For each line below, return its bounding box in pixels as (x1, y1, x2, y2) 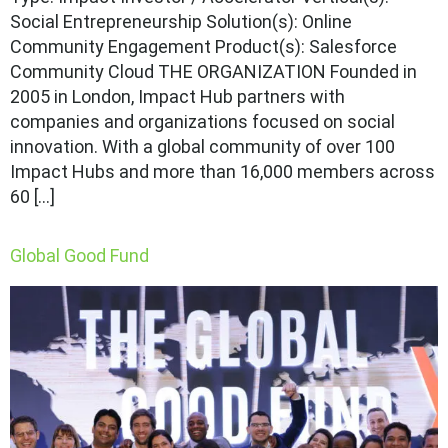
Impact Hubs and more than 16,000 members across (10, 161, 435, 183)
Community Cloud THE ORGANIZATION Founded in (10, 61, 417, 83)
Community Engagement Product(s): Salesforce (10, 36, 397, 58)
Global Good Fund (10, 245, 149, 267)
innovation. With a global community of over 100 (10, 136, 395, 158)
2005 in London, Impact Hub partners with (10, 86, 345, 108)
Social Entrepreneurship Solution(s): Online (10, 11, 352, 33)
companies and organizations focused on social (10, 111, 395, 133)
